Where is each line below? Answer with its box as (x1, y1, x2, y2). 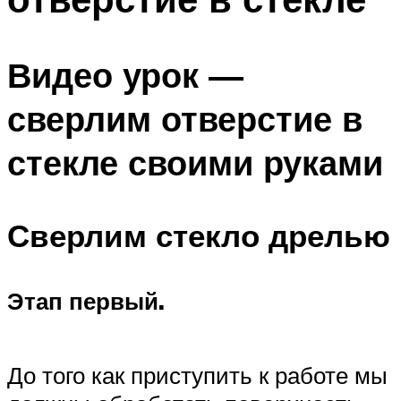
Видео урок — (7, 52, 243, 97)
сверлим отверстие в (7, 96, 363, 141)
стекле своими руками (7, 140, 383, 184)
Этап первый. (7, 286, 165, 316)
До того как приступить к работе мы (7, 361, 388, 390)
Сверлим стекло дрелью (7, 216, 390, 255)
